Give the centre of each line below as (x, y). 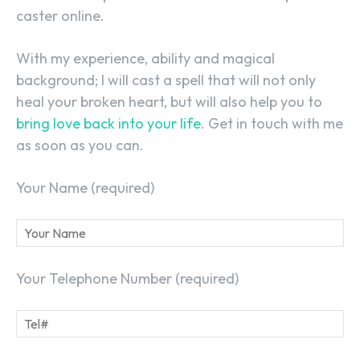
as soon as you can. (80, 145)
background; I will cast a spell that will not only (166, 80)
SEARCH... (68, 92)
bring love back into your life (108, 123)
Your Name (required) (85, 187)
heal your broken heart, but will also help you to (169, 101)
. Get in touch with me (272, 123)
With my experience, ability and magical (145, 58)
